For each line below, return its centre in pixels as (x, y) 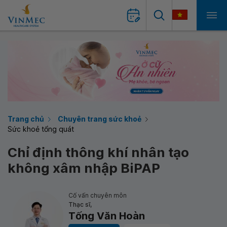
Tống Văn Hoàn (107, 216)
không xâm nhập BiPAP (84, 168)
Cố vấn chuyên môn (98, 195)
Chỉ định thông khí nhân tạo (98, 152)
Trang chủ (26, 119)
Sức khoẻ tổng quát (41, 129)
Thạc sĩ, (80, 204)
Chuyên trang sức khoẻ (100, 119)
